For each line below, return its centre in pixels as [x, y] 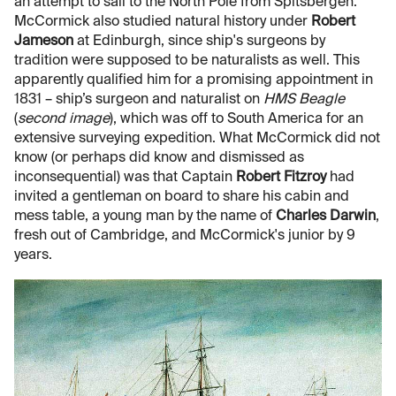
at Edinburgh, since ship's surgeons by [199, 41]
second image [64, 119]
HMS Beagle [304, 99]
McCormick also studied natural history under [163, 22]
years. [33, 255]
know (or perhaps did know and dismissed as [159, 158]
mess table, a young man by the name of [145, 216]
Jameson [44, 41]
